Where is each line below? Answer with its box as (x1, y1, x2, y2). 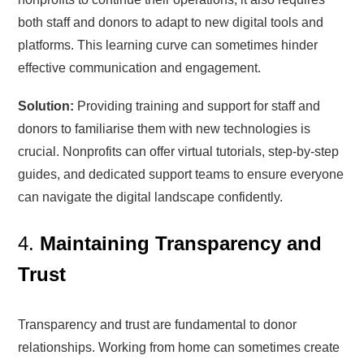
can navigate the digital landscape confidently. (18, 189, 284, 204)
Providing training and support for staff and (74, 98, 321, 113)
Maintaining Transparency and (40, 232, 323, 254)
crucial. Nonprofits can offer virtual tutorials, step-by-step (18, 144, 340, 158)
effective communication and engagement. (18, 60, 262, 75)
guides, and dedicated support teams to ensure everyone (18, 167, 344, 181)
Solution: (18, 98, 75, 113)
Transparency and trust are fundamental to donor (18, 317, 297, 331)
